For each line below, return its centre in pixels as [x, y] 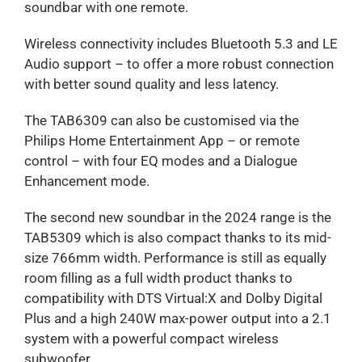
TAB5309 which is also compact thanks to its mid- [177, 237]
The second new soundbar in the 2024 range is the [177, 217]
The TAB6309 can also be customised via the [161, 120]
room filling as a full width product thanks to [158, 278]
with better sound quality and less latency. [151, 84]
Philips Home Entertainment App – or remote [162, 140]
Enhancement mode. [86, 181]
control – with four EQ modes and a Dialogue [160, 160]
